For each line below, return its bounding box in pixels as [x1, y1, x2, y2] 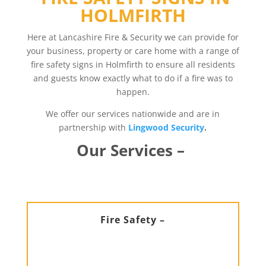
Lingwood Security [128, 122, 205, 133]
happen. [116, 86, 150, 97]
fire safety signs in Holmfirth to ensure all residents [30, 59, 235, 70]
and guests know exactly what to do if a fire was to [33, 72, 233, 84]
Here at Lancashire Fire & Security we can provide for [27, 31, 239, 43]
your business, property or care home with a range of [26, 45, 239, 56]
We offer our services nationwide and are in [46, 108, 220, 119]
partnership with [59, 122, 129, 133]
